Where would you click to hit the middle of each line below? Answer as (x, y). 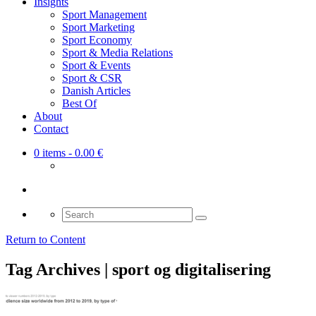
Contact (51, 129)
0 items (50, 153)
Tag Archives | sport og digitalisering (138, 270)
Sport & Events (96, 66)
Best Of (79, 104)
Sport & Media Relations (117, 53)
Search (77, 213)
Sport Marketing (98, 28)
